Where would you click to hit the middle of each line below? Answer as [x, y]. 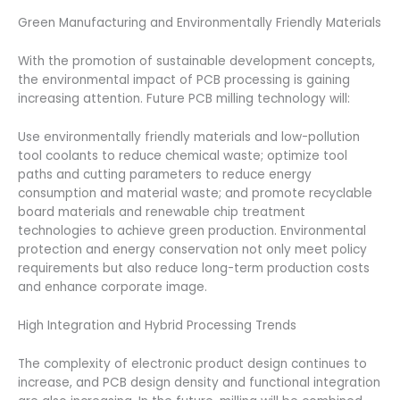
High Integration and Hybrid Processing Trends [157, 325]
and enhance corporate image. [112, 287]
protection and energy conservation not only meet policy [192, 249]
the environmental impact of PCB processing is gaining [184, 80]
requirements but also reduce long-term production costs [194, 268]
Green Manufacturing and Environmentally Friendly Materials [200, 23]
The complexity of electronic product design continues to [192, 363]
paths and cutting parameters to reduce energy [165, 174]
